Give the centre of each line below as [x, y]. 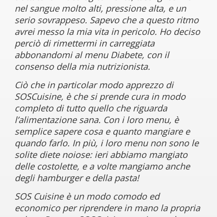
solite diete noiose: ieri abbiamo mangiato [101, 154]
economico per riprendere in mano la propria [107, 208]
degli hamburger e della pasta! [77, 178]
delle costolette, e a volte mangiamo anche [102, 166]
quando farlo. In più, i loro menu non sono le [107, 143]
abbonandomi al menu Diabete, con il [92, 54]
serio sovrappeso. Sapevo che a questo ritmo [107, 20]
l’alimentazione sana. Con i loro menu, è [97, 119]
